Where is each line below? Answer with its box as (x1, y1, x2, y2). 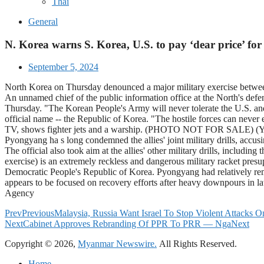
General (28, 16, 58, 27)
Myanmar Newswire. (78, 239, 157, 249)
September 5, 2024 (28, 62, 98, 72)
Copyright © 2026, (5, 239, 78, 249)
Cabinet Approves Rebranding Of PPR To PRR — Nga (23, 219, 231, 229)
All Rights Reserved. (157, 239, 237, 249)
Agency (5, 188, 34, 199)
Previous (22, 208, 54, 219)
